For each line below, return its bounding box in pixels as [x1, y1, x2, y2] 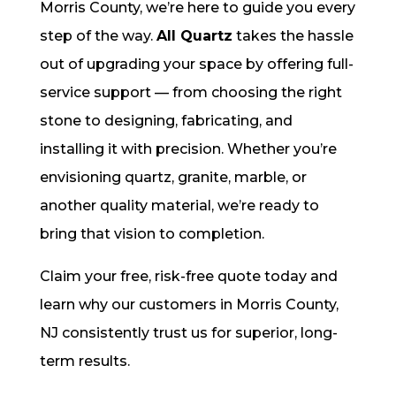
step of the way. [39, 27, 156, 45]
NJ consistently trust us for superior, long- [39, 324, 338, 342]
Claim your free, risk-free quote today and [39, 268, 338, 286]
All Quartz [156, 27, 232, 45]
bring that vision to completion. [39, 225, 264, 243]
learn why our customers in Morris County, [39, 296, 339, 314]
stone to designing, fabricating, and [39, 112, 293, 130]
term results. [39, 353, 130, 370]
